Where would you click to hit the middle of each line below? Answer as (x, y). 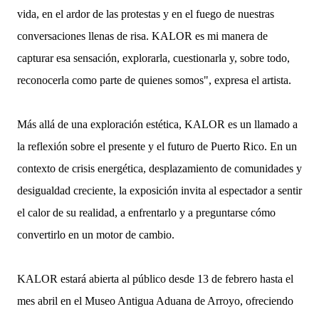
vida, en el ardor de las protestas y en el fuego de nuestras (146, 14)
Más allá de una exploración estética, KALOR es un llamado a (157, 124)
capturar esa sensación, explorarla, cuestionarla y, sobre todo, (153, 58)
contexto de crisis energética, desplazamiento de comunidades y (159, 168)
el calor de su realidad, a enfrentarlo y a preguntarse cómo (146, 213)
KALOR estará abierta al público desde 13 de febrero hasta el (155, 279)
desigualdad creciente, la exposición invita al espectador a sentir (159, 190)
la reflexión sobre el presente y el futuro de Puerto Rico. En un (157, 146)
